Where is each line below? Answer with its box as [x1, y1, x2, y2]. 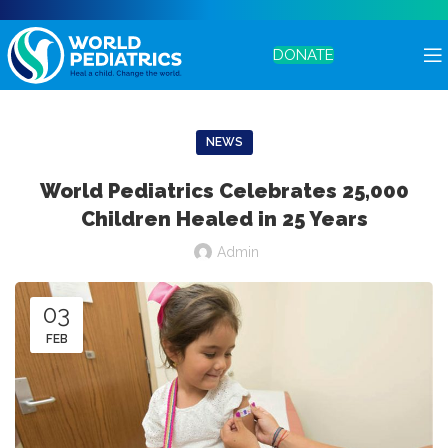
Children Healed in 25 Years [80, 207, 368, 231]
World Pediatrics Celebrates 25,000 [39, 179, 409, 203]
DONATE [273, 46, 334, 64]
